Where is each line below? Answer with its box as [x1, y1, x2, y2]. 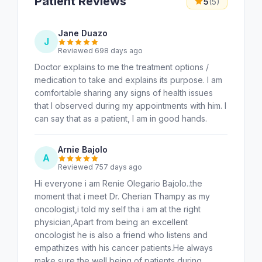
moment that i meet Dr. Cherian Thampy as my [35, 191, 210, 201]
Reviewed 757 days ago [58, 162, 142, 171]
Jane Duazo [58, 27, 108, 38]
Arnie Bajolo [58, 144, 108, 154]
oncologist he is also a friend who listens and [35, 229, 208, 240]
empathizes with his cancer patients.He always [35, 242, 213, 253]
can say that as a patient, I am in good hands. [35, 113, 207, 123]
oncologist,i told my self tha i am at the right [35, 204, 201, 214]
